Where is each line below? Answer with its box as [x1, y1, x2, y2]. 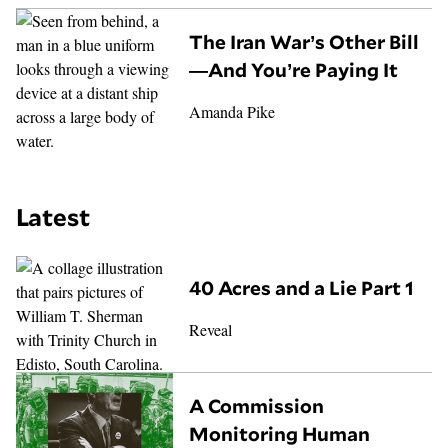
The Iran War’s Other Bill [189, 30, 420, 53]
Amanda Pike [189, 100, 276, 122]
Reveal [189, 319, 233, 341]
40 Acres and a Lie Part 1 [189, 277, 415, 300]
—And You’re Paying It [189, 58, 399, 81]
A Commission [189, 395, 325, 418]
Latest [16, 202, 90, 232]
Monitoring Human [189, 423, 371, 446]
